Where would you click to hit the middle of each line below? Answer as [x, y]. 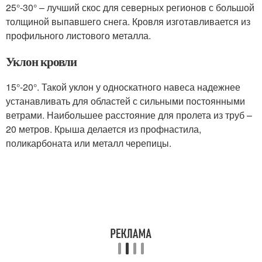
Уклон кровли [42, 61]
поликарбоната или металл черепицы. [89, 143]
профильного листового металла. [78, 35]
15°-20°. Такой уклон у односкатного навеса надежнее [123, 87]
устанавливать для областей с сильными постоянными [125, 101]
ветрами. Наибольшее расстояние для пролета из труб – [129, 115]
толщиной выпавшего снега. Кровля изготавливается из [128, 21]
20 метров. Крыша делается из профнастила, [104, 129]
